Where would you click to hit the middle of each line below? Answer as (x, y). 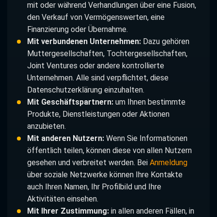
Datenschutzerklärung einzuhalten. (85, 90)
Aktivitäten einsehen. (62, 199)
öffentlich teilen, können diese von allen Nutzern (109, 151)
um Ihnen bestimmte (149, 102)
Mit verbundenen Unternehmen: (84, 42)
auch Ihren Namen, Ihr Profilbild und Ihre (94, 187)
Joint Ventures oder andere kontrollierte (95, 66)
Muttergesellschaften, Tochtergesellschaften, (107, 54)
